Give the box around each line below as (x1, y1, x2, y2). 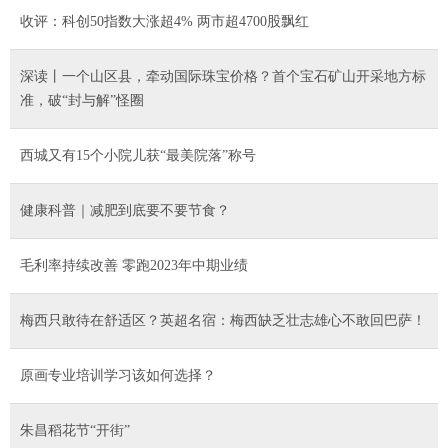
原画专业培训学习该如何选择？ (20, 367, 216, 383)
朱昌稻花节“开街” (20, 422, 130, 438)
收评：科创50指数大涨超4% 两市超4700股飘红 (20, 13, 309, 29)
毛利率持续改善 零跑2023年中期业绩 (20, 257, 248, 273)
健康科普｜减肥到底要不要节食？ (20, 202, 230, 218)
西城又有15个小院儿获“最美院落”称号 (20, 147, 256, 163)
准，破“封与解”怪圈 (20, 92, 144, 108)
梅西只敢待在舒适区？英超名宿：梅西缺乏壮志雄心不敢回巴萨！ (20, 312, 426, 328)
